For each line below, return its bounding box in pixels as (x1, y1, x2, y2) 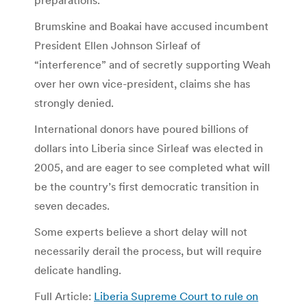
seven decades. (34, 198, 110, 212)
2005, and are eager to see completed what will (34, 160, 270, 174)
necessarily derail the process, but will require (34, 243, 262, 258)
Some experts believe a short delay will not (34, 224, 247, 238)
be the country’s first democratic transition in (34, 179, 259, 193)
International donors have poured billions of (34, 121, 249, 136)
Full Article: (34, 288, 94, 303)
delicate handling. (34, 262, 121, 277)
